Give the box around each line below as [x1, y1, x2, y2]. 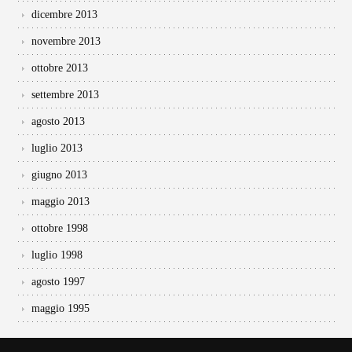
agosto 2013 [31, 115, 85, 127]
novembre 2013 [31, 35, 101, 47]
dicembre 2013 [31, 8, 97, 20]
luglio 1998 [31, 248, 82, 261]
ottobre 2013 [31, 61, 88, 74]
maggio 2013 [31, 195, 90, 207]
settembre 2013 [31, 88, 99, 101]
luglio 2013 [31, 141, 82, 154]
